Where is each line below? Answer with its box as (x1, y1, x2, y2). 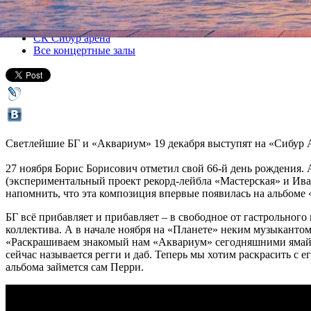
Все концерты (33, 8, 99, 20)
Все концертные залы (33, 44, 135, 56)
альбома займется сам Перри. (6, 260, 144, 273)
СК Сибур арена (33, 31, 110, 44)
